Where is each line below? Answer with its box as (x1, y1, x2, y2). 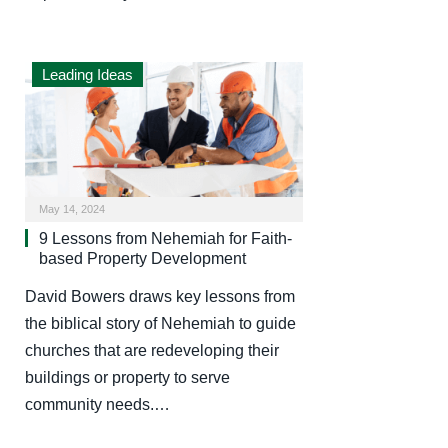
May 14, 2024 (39, 202, 105, 215)
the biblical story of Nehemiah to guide (25, 314, 296, 332)
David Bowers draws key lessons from (25, 287, 295, 305)
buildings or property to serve (25, 368, 230, 386)
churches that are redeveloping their (25, 341, 279, 359)
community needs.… (25, 395, 170, 413)
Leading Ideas (42, 66, 133, 84)
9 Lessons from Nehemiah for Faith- (39, 229, 292, 247)
